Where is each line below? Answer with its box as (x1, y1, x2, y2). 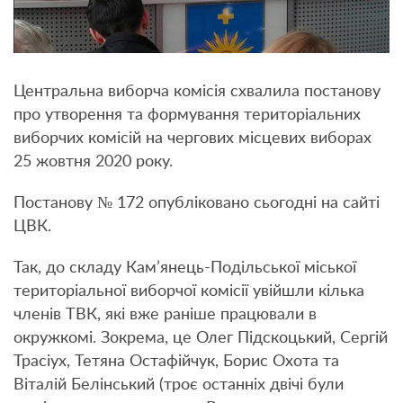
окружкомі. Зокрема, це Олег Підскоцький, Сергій (13, 329, 388, 346)
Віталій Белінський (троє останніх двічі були (13, 376, 344, 393)
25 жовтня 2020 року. (13, 153, 173, 170)
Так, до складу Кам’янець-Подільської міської (13, 259, 356, 276)
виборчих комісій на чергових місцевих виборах (13, 130, 372, 147)
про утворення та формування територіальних (13, 106, 361, 123)
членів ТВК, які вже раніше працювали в (13, 306, 317, 323)
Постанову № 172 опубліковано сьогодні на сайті (13, 194, 380, 211)
